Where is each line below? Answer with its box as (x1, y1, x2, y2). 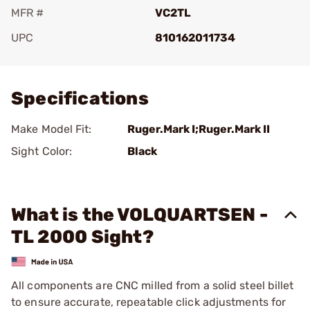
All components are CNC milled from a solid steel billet (11, 278, 294, 292)
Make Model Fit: (11, 122, 92, 136)
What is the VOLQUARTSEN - (11, 204, 268, 226)
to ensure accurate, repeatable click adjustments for (11, 295, 286, 309)
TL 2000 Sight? (11, 226, 154, 248)
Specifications (11, 88, 149, 109)
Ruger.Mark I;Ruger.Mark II (127, 122, 270, 136)
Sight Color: (11, 145, 73, 158)
